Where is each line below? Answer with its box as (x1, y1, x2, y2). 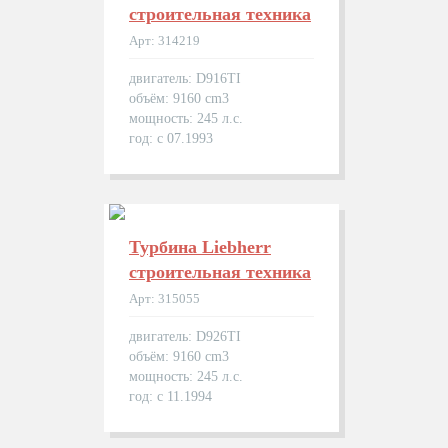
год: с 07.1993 (129, 131, 213, 146)
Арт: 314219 (129, 33, 200, 48)
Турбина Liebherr (129, 237, 271, 257)
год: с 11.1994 (129, 389, 212, 404)
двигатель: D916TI (129, 71, 241, 86)
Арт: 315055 (129, 291, 200, 306)
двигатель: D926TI (129, 329, 241, 344)
